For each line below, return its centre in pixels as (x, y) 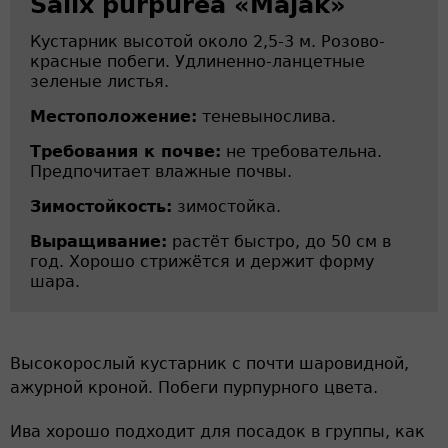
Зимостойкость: (101, 206)
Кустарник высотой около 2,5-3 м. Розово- (207, 41)
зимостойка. (226, 206)
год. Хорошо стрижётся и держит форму (202, 261)
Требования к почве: (125, 151)
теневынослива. (266, 116)
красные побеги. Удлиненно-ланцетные (197, 61)
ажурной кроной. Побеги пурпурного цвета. (194, 387)
